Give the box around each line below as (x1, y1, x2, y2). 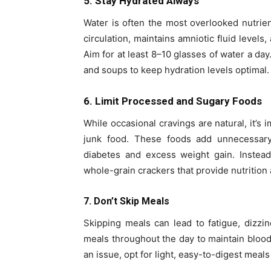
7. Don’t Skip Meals (83, 195, 169, 207)
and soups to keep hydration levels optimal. (83, 64, 269, 76)
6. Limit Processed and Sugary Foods (83, 94, 262, 107)
